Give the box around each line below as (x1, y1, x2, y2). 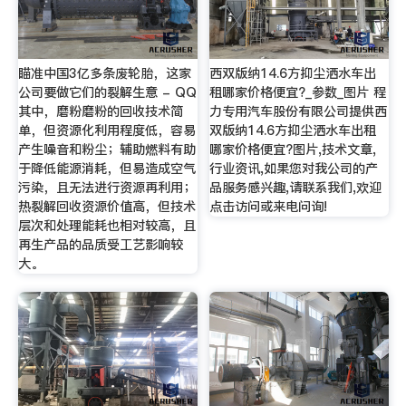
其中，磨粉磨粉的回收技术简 (17, 102, 183, 121)
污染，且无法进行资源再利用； (17, 179, 196, 198)
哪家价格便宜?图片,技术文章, (209, 140, 377, 159)
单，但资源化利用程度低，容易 (17, 121, 196, 140)
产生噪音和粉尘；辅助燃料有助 (17, 140, 196, 159)
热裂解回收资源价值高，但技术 (17, 198, 196, 217)
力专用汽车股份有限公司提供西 (209, 102, 388, 121)
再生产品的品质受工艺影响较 (17, 236, 183, 255)
